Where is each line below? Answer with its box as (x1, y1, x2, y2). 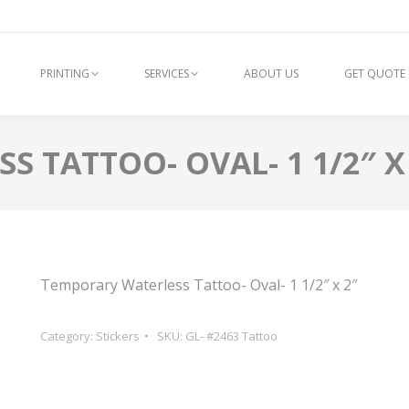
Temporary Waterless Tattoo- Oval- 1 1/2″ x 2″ (40, 275, 357, 295)
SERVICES (143, 66, 189, 81)
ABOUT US (243, 66, 299, 81)
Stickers (96, 328, 140, 344)
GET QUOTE (343, 66, 405, 81)
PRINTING (39, 66, 89, 81)
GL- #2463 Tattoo (185, 328, 278, 344)
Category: (40, 328, 96, 344)
